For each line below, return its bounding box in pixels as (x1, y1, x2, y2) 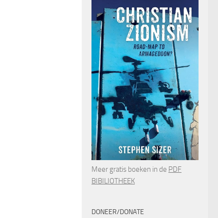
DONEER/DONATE (91, 207, 144, 216)
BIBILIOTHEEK (91, 176, 135, 185)
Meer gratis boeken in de (91, 164, 168, 174)
